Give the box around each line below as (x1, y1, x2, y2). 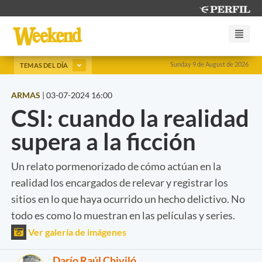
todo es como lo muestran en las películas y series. (11, 208, 235, 222)
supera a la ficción (11, 127, 196, 156)
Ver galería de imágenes (26, 226, 126, 237)
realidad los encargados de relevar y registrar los (11, 175, 228, 189)
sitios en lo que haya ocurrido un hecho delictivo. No (11, 192, 245, 205)
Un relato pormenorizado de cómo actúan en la (11, 159, 221, 173)
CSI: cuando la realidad (11, 104, 249, 132)
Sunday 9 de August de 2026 (170, 60, 249, 68)
